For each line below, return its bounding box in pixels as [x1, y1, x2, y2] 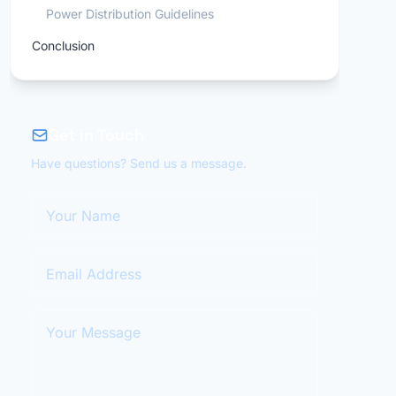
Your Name [29, 194, 104, 212]
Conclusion [31, 38, 95, 53]
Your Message [29, 311, 125, 329]
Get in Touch [48, 125, 144, 145]
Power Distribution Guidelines [45, 6, 214, 21]
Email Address [29, 253, 126, 270]
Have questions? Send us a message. [30, 156, 247, 171]
